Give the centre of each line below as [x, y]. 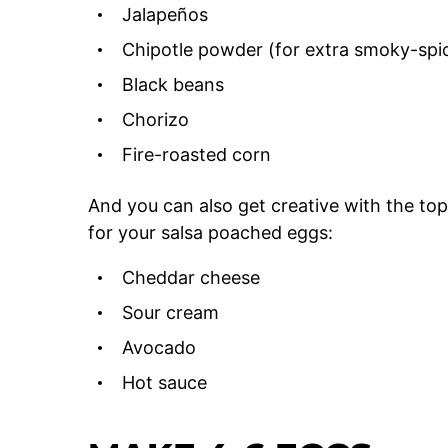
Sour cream [170, 312]
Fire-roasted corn [196, 154]
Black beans [173, 84]
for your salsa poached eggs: [210, 232]
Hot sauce [164, 382]
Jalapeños [165, 14]
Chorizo [155, 119]
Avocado [159, 347]
